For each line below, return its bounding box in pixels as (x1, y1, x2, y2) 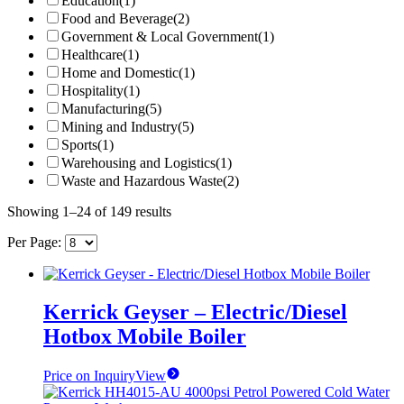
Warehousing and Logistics (61, 154, 216, 170)
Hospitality (61, 82, 124, 98)
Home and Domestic (61, 64, 179, 80)
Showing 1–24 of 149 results (7, 203, 171, 219)
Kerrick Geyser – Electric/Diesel (43, 299, 347, 324)
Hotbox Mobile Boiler (43, 324, 246, 348)
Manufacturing (61, 100, 145, 116)
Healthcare (61, 46, 123, 62)
